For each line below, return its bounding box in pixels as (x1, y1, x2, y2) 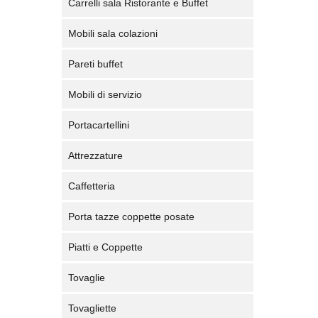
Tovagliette (68, 302, 116, 314)
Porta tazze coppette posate (68, 211, 194, 222)
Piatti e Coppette (68, 241, 143, 253)
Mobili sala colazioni (68, 28, 158, 39)
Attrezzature (68, 150, 123, 161)
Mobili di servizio (68, 89, 142, 100)
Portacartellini (68, 119, 129, 131)
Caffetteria (68, 180, 115, 192)
